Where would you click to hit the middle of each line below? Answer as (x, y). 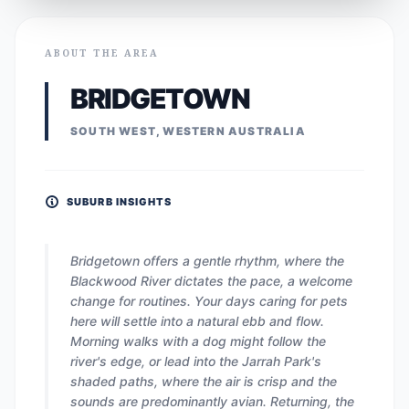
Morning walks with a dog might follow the (198, 341)
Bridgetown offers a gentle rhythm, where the (207, 260)
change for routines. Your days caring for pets (209, 300)
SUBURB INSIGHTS (120, 201)
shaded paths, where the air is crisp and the (204, 381)
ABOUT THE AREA (102, 52)
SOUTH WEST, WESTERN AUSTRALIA (188, 131)
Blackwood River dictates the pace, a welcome (211, 280)
